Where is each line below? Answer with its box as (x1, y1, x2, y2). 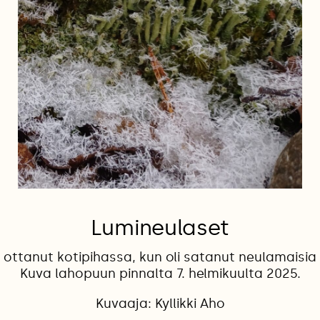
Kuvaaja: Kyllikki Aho (95, 295, 225, 311)
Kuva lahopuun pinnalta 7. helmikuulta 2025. (19, 265, 301, 281)
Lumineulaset (90, 214, 230, 241)
